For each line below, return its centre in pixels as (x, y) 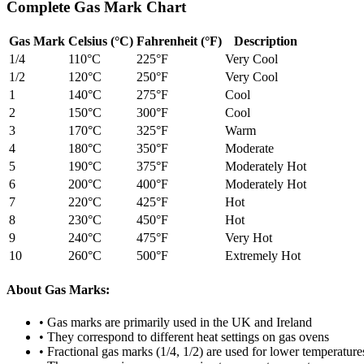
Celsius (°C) (101, 41)
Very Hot (249, 238)
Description (266, 41)
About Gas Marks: (58, 290)
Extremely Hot (263, 256)
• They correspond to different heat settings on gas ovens (184, 336)
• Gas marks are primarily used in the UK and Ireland (175, 322)
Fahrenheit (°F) (179, 41)
